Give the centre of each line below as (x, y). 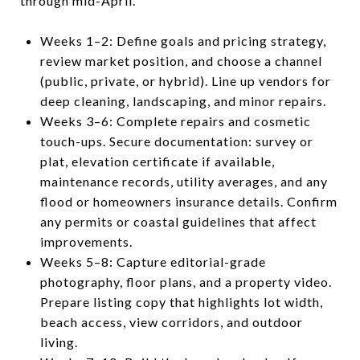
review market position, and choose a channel (181, 60)
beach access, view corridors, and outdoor (171, 321)
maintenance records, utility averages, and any (184, 181)
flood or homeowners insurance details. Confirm (188, 201)
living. (59, 342)
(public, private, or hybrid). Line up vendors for (185, 80)
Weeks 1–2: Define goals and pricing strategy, (183, 40)
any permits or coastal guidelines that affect (178, 221)
